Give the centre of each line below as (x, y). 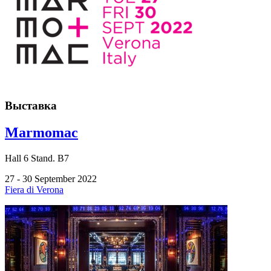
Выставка (31, 106)
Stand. (42, 158)
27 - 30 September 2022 (51, 179)
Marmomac (41, 133)
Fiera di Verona (34, 190)
